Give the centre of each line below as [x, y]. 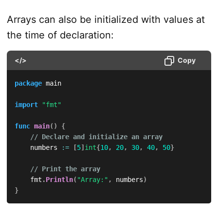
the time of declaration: [60, 35]
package [28, 83]
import [26, 104]
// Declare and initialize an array [96, 136]
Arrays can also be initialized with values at [106, 19]
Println [59, 179]
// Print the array [65, 169]
